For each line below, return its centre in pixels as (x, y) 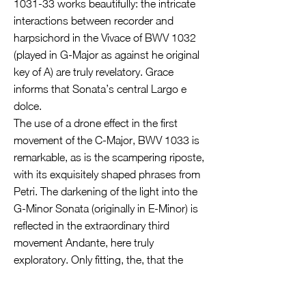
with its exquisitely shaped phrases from (107, 174)
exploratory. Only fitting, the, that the (98, 260)
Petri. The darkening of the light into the (106, 191)
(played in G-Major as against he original (107, 55)
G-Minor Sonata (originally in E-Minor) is (106, 208)
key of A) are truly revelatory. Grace (94, 72)
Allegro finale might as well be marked (101, 277)
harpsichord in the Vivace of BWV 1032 (105, 38)
